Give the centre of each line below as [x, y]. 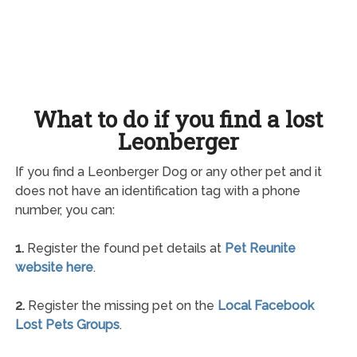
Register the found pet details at [124, 248]
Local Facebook [265, 305]
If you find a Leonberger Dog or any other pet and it [168, 171]
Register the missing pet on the [121, 305]
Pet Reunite [260, 248]
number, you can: [65, 210]
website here [54, 267]
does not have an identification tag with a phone [157, 190]
